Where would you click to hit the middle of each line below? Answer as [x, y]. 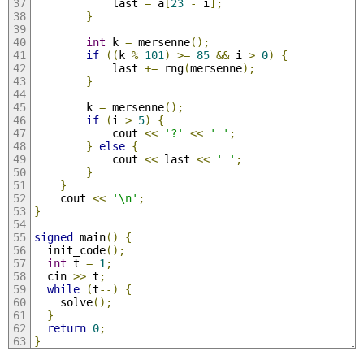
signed [53, 237]
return [66, 328]
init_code [69, 250]
